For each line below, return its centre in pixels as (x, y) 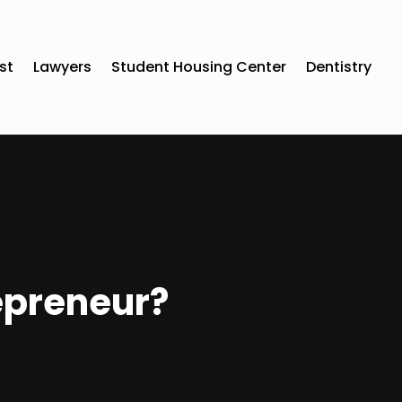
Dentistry (339, 66)
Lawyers (63, 66)
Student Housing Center (199, 66)
